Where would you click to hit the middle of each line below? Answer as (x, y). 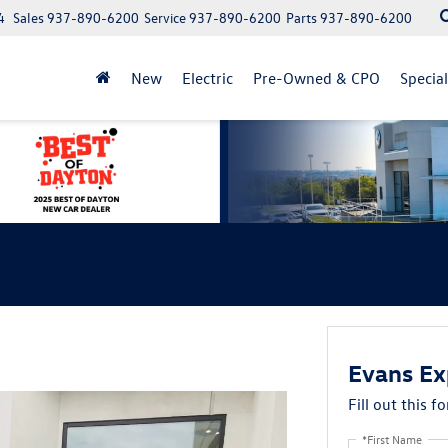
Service (165, 17)
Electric (207, 78)
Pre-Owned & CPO (316, 78)
